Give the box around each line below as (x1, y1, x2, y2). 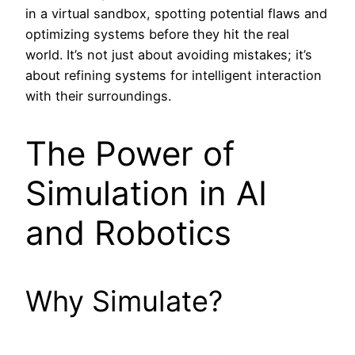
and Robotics (25, 212, 231, 253)
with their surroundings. (25, 87, 171, 104)
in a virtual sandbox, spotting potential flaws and (25, 5, 327, 21)
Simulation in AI (25, 172, 267, 213)
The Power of (25, 132, 235, 174)
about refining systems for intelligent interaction (25, 67, 322, 83)
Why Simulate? (25, 283, 223, 319)
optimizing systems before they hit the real (25, 25, 289, 42)
